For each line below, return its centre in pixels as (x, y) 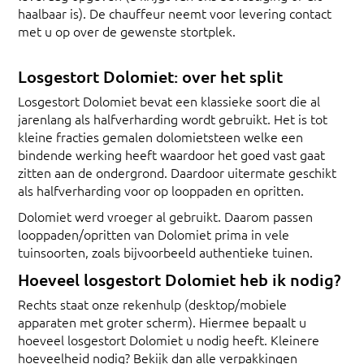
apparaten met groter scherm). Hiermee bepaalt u (162, 321)
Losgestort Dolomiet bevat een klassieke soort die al (169, 100)
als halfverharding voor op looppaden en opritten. (161, 190)
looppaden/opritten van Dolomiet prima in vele (154, 234)
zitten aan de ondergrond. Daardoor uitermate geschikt (177, 172)
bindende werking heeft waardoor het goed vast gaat (171, 154)
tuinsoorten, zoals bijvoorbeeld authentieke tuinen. (165, 251)
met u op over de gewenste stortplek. (127, 30)
